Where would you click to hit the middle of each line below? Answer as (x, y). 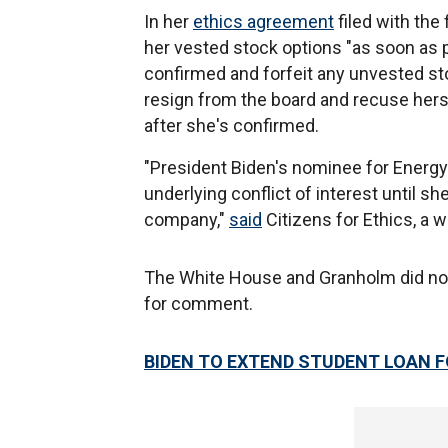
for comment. (198, 303)
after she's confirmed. (231, 125)
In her (168, 21)
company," (186, 219)
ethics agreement (263, 21)
